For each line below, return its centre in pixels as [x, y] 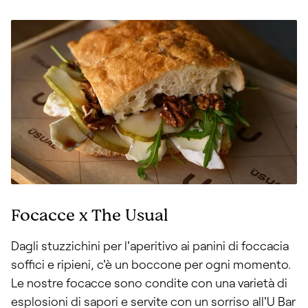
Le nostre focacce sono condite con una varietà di [149, 282]
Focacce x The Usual [90, 215]
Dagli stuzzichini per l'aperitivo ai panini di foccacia [150, 245]
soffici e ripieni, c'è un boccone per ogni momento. [151, 264]
